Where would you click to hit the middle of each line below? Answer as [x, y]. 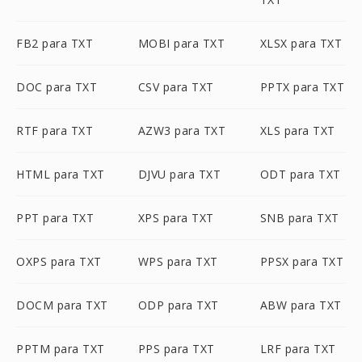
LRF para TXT [298, 349]
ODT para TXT [300, 174]
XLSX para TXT [301, 43]
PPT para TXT [55, 218]
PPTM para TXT [61, 349]
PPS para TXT [176, 349]
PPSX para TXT [302, 261]
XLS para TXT [297, 130]
